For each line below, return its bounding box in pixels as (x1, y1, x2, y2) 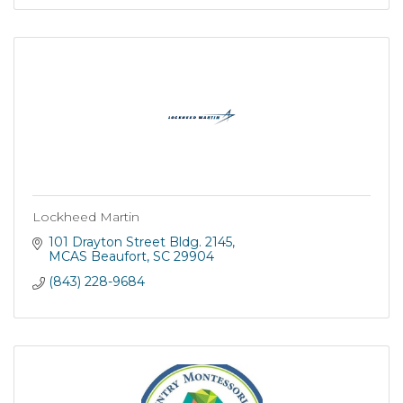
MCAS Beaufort (48, 247, 147, 264)
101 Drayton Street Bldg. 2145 (48, 233, 232, 250)
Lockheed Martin (32, 208, 139, 225)
